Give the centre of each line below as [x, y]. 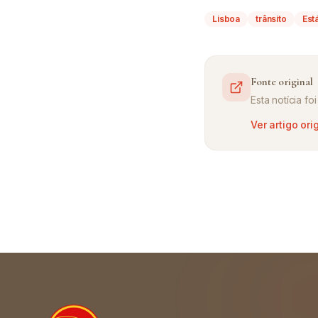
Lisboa [226, 19]
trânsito [271, 19]
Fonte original [282, 82]
